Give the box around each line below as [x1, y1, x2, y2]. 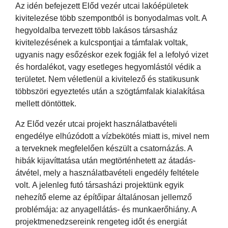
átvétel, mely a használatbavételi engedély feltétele [15, 168, 199, 177]
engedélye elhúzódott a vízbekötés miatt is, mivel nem [15, 131, 209, 140]
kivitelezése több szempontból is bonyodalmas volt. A [15, 13, 207, 22]
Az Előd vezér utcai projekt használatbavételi [15, 119, 177, 128]
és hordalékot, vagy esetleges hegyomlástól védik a [15, 62, 201, 71]
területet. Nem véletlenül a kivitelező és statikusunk [15, 74, 199, 83]
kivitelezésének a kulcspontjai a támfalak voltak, [15, 38, 188, 47]
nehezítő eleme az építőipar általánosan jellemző [15, 192, 192, 202]
